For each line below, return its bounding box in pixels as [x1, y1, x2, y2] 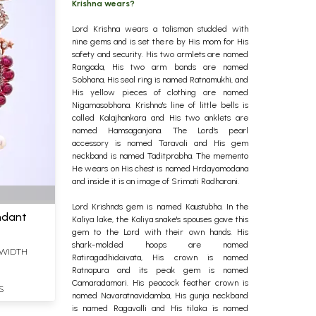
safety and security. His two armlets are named [72, 49, 248, 59]
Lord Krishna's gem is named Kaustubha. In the [72, 202, 248, 212]
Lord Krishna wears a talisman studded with [72, 24, 248, 34]
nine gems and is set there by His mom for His [72, 37, 248, 47]
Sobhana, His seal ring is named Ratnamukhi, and [72, 75, 248, 85]
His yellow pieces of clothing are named [72, 87, 248, 97]
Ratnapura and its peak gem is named [72, 265, 248, 275]
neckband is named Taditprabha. [72, 151, 196, 161]
